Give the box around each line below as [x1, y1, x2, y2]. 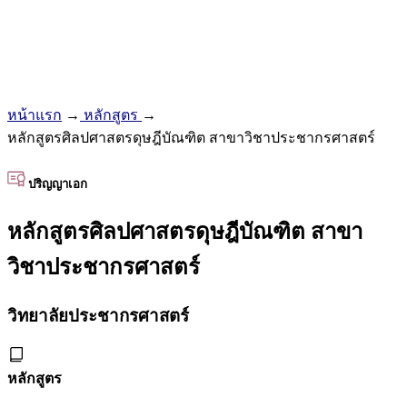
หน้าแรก [7, 107, 62, 124]
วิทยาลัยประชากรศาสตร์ [7, 305, 189, 325]
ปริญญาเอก [25, 176, 87, 191]
